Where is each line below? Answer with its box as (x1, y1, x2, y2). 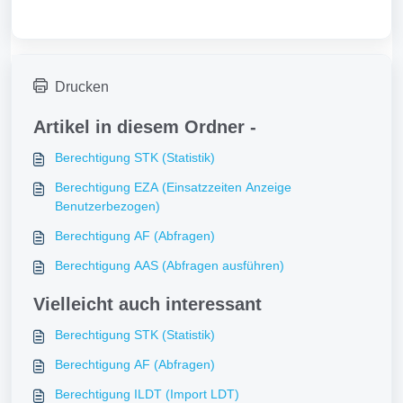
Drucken (55, 78, 109, 94)
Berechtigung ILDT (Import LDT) (55, 386, 239, 401)
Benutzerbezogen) (55, 198, 160, 213)
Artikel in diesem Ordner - (33, 116, 256, 137)
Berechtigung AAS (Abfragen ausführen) (55, 257, 284, 273)
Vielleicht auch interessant (33, 293, 262, 314)
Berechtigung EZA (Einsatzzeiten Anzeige (55, 179, 291, 194)
